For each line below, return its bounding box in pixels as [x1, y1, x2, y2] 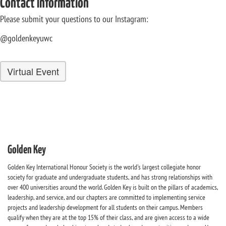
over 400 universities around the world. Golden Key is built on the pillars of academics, [8, 183, 218, 192]
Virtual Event [7, 65, 59, 78]
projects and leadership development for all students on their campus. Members [8, 203, 203, 212]
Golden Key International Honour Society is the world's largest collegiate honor [8, 162, 201, 172]
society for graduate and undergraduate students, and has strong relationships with [8, 173, 212, 182]
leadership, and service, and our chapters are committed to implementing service [8, 193, 205, 202]
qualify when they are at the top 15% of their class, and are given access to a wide [8, 213, 209, 222]
